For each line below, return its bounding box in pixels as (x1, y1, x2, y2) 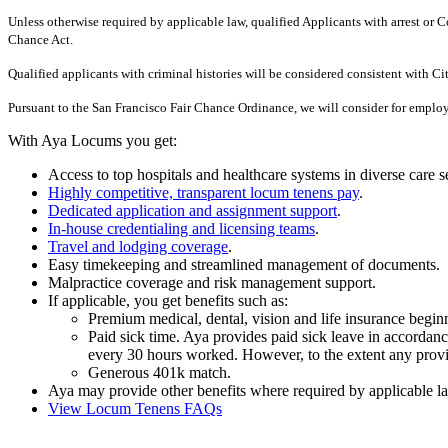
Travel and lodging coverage (48, 238, 228, 256)
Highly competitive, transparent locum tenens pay (48, 184, 359, 202)
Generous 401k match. (88, 364, 231, 382)
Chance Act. (8, 32, 73, 48)
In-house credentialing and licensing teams (48, 220, 315, 238)
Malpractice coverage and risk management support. (48, 274, 376, 292)
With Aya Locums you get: (8, 132, 177, 150)
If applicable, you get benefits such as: (48, 292, 288, 310)
